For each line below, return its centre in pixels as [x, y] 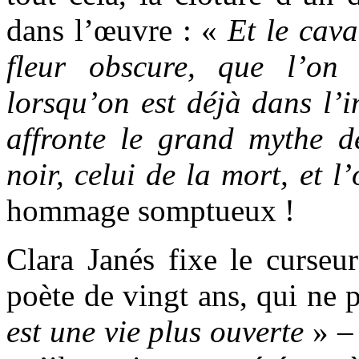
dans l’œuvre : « [117, 30]
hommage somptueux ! [151, 210]
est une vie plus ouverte [155, 331]
